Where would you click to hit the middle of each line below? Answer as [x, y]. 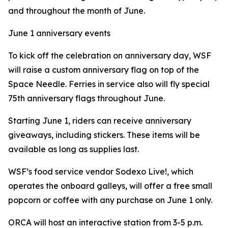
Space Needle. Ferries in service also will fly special [109, 84]
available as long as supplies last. [74, 149]
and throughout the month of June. [77, 11]
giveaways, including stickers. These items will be [104, 135]
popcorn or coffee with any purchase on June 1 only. [110, 200]
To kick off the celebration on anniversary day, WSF [110, 55]
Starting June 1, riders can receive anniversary [100, 121]
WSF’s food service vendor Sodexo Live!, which [101, 172]
